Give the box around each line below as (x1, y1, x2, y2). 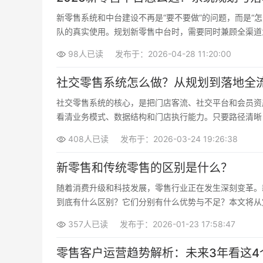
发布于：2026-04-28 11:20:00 (115, 49, 231, 59)
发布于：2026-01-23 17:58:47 (120, 219, 235, 229)
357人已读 (68, 219, 108, 229)
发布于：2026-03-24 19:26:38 (120, 134, 238, 144)
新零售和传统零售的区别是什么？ (56, 161, 232, 175)
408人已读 (68, 134, 109, 144)
